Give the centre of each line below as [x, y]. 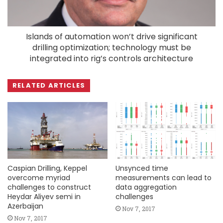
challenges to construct [49, 187]
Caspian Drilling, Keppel [47, 168]
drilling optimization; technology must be [111, 48]
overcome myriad [39, 177]
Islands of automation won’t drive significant [111, 37]
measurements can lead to [164, 177]
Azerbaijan [25, 206]
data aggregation [146, 187]
